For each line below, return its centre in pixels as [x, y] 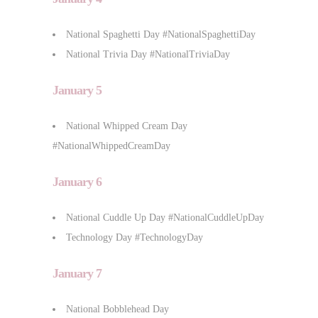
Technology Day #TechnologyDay [135, 237]
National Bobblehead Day [117, 309]
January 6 [77, 181]
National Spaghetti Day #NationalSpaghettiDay [161, 34]
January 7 [77, 273]
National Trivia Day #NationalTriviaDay [148, 54]
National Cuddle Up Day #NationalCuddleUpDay [165, 217]
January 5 [77, 90]
